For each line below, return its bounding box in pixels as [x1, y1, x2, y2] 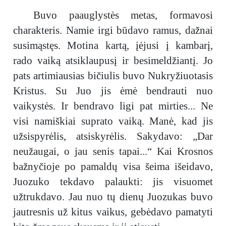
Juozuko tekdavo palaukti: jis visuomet [13, 176, 213, 188]
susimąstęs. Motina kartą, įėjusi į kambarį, [13, 39, 213, 51]
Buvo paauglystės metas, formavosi [33, 9, 213, 21]
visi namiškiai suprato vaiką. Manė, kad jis [13, 115, 213, 127]
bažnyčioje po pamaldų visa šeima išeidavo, [13, 160, 213, 173]
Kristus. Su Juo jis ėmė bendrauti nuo [13, 85, 213, 97]
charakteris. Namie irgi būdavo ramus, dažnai [13, 24, 213, 36]
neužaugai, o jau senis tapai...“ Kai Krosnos [13, 145, 213, 157]
